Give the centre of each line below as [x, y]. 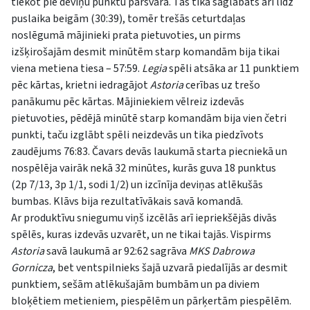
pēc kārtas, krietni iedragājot [81, 85]
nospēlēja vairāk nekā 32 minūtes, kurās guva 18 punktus [144, 168]
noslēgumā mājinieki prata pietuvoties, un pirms [126, 35]
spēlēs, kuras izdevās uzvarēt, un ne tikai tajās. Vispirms [141, 234]
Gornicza [32, 267]
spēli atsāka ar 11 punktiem [233, 68]
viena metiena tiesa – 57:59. [76, 68]
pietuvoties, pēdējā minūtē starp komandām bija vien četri [149, 118]
